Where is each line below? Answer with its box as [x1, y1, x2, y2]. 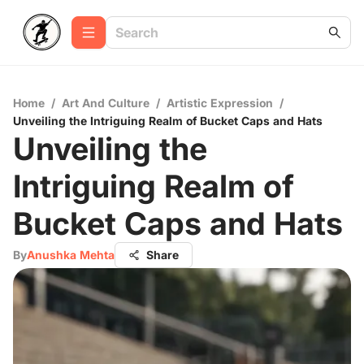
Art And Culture [62, 96, 149, 110]
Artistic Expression [167, 96, 273, 110]
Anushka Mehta [27, 248, 115, 262]
